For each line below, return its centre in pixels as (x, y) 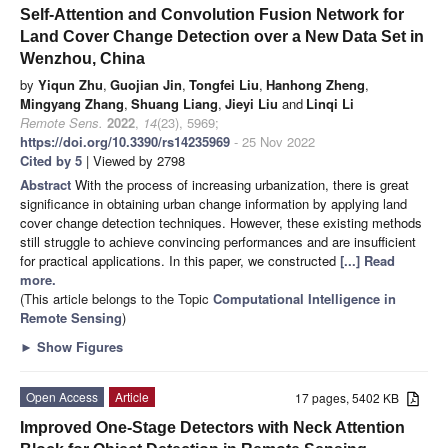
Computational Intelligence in (304, 298)
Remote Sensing (71, 317)
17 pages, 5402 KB (351, 397)
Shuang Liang (174, 103)
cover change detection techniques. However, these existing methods (221, 222)
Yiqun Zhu (70, 84)
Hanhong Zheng (315, 84)
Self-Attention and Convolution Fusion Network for (212, 14)
